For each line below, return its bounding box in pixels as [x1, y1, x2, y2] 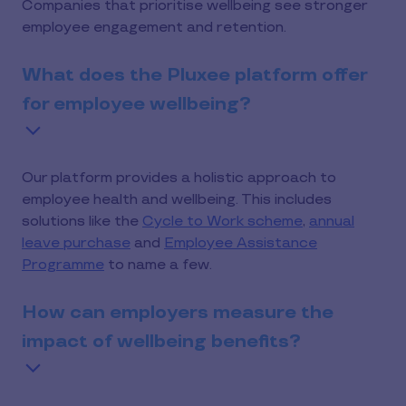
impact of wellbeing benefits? [22, 331, 301, 353]
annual [309, 213, 354, 230]
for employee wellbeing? [22, 93, 251, 115]
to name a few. [104, 256, 212, 274]
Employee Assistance [164, 235, 317, 252]
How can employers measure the [22, 302, 333, 324]
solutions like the [22, 213, 142, 230]
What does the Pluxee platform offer [22, 64, 367, 86]
